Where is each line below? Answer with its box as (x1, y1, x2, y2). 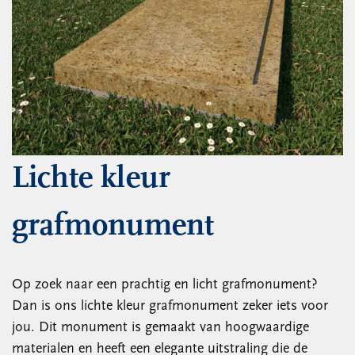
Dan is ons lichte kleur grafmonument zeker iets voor (12, 299, 328, 314)
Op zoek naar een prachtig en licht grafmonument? (12, 277, 318, 292)
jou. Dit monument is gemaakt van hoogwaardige (12, 320, 309, 335)
